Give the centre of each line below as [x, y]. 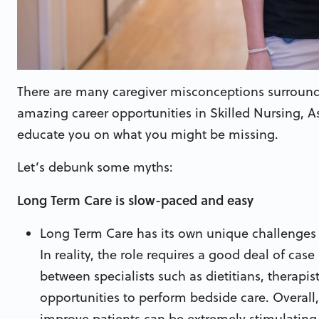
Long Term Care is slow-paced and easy [135, 200]
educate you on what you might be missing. [148, 135]
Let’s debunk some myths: [95, 167]
